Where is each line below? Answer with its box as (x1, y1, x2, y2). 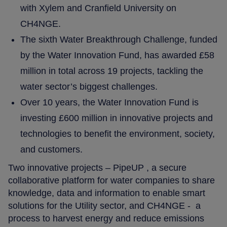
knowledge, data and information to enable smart (8, 187, 206, 198)
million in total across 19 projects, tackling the (20, 65, 204, 76)
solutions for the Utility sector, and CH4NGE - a (8, 200, 201, 211)
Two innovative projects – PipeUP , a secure (8, 162, 187, 173)
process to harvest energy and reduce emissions (8, 213, 205, 223)
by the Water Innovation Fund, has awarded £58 (20, 50, 215, 60)
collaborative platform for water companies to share (8, 175, 215, 185)
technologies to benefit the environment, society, (20, 128, 215, 139)
